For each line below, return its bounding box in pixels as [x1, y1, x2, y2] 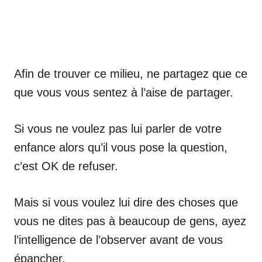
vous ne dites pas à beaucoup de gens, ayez [14, 215, 246, 227]
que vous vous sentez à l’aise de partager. [14, 86, 233, 99]
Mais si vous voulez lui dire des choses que [14, 196, 238, 209]
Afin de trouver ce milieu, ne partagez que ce [14, 67, 247, 80]
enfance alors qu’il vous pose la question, [14, 141, 227, 154]
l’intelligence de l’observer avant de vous [14, 233, 223, 246]
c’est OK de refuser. [14, 160, 118, 173]
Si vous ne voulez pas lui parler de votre [14, 122, 222, 135]
